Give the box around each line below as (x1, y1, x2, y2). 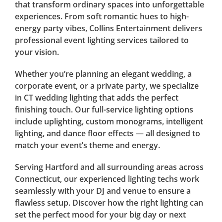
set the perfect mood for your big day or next (14, 209, 186, 220)
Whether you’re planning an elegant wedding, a (14, 68, 192, 79)
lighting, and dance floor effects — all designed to (14, 127, 200, 139)
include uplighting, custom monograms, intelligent (14, 115, 203, 127)
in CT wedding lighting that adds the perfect (14, 92, 178, 103)
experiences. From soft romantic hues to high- (14, 10, 189, 22)
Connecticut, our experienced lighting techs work (14, 173, 199, 184)
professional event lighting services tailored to (14, 34, 189, 46)
